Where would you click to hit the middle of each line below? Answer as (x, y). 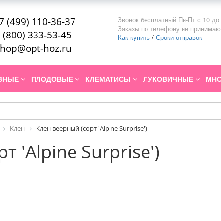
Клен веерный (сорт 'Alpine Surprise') (92, 129)
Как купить (134, 37)
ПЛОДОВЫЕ (53, 79)
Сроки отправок (179, 37)
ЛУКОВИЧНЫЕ (169, 79)
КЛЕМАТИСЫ (109, 79)
